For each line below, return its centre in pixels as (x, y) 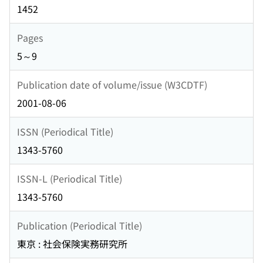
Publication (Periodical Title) (80, 225)
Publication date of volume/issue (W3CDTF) (112, 84)
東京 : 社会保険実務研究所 (72, 244)
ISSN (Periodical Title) (65, 131)
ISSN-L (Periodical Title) (70, 178)
